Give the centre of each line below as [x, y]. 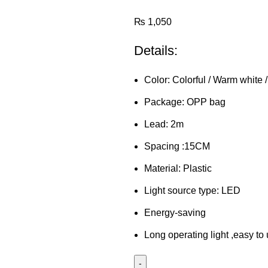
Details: [156, 50]
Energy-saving [175, 212]
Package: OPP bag [185, 102]
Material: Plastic [178, 168]
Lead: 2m [164, 124]
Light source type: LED [192, 190]
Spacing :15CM [177, 146]
